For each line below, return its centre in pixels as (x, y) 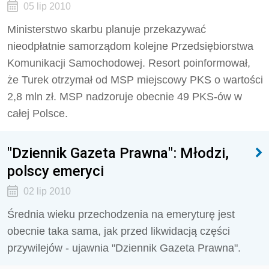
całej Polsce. (38, 113)
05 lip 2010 (47, 6)
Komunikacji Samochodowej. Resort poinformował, (129, 63)
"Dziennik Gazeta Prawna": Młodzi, (118, 153)
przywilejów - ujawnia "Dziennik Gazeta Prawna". (124, 248)
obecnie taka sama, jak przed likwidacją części (119, 231)
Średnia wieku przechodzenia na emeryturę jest (121, 214)
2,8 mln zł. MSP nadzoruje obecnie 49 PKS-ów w (125, 97)
